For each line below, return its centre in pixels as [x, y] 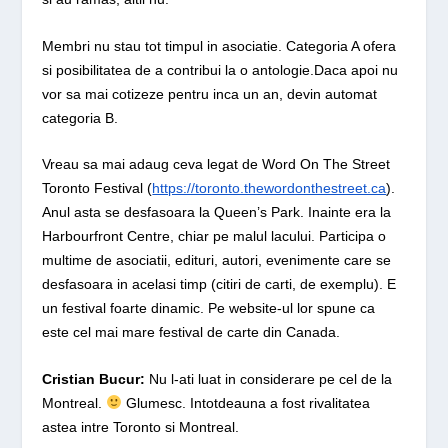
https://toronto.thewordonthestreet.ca [269, 188]
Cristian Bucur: [96, 378]
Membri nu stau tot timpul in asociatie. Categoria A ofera [219, 45]
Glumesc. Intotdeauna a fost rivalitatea [246, 402]
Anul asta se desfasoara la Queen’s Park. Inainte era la [217, 212]
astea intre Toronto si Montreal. [141, 426]
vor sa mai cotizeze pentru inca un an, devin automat [210, 93]
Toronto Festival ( [97, 188]
